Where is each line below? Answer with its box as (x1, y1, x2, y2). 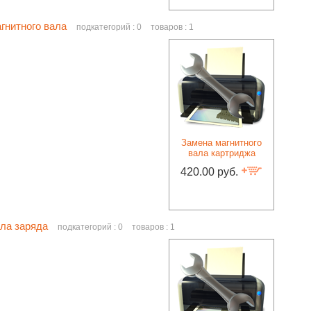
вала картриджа (187, 148, 255, 158)
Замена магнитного (181, 137, 262, 148)
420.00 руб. (180, 166, 241, 178)
